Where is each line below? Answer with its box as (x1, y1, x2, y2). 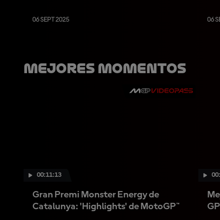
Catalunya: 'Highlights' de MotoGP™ (32, 201, 180, 212)
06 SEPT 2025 (32, 16, 69, 23)
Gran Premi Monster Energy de (32, 190, 159, 200)
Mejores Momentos (24, 61, 186, 76)
